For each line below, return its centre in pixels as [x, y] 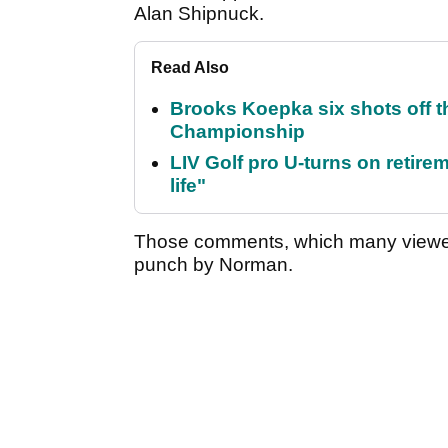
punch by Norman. [216, 265]
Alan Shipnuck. [201, 14]
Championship [237, 132]
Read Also [190, 68]
